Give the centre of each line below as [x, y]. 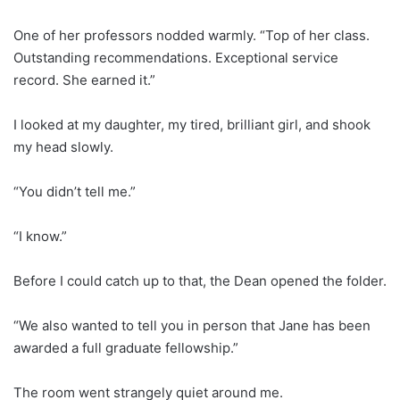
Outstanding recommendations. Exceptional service [176, 57]
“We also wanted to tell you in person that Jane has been [192, 325]
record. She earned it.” [84, 79]
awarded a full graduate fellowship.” [126, 347]
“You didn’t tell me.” [75, 191]
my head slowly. [63, 146]
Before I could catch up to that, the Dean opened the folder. [200, 280]
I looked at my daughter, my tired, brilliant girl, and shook [192, 124]
